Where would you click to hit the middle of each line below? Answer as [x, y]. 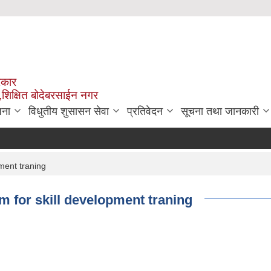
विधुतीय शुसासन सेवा [69, 111]
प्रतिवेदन [145, 111]
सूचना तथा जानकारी [220, 111]
